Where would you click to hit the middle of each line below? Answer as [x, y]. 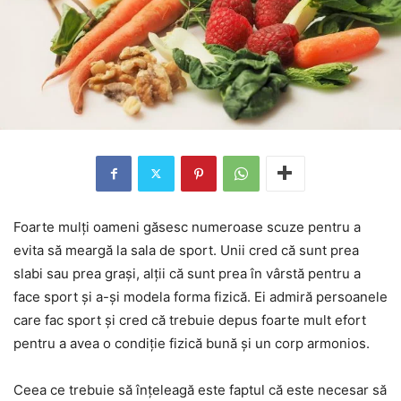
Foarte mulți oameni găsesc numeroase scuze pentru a [187, 226]
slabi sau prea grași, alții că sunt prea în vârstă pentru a [187, 273]
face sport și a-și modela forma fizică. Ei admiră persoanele [200, 296]
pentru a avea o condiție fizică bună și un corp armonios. [192, 343]
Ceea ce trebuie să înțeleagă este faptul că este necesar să [200, 389]
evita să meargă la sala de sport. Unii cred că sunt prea [186, 250]
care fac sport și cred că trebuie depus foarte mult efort [190, 320]
